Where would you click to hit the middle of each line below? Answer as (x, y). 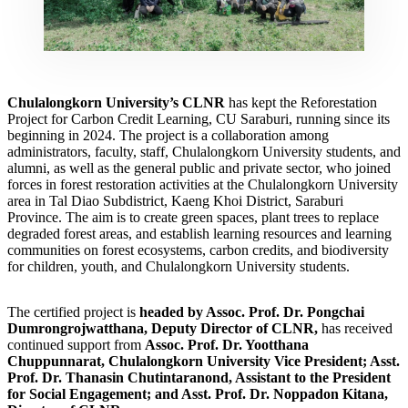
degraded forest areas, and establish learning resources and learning (199, 233)
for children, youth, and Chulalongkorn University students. (180, 266)
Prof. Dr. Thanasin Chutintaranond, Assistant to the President (199, 377)
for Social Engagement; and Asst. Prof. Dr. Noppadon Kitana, (198, 393)
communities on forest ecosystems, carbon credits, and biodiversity (198, 250)
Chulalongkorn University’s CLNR (116, 102)
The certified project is (73, 311)
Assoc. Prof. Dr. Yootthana (227, 344)
